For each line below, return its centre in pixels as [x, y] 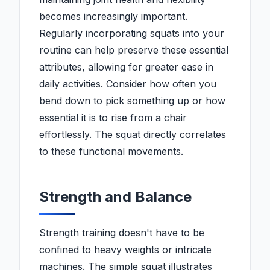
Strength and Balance [115, 197]
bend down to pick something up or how [132, 101]
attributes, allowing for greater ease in [126, 67]
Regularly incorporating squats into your [132, 33]
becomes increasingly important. [113, 17]
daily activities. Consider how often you [128, 84]
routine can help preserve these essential [134, 50]
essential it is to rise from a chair [113, 118]
